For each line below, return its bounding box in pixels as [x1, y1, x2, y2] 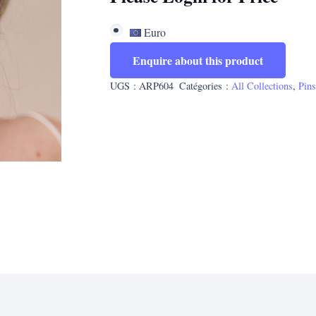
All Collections [231, 78, 293, 92]
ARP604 [138, 78, 174, 92]
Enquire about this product [132, 51, 263, 68]
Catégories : [179, 78, 232, 92]
